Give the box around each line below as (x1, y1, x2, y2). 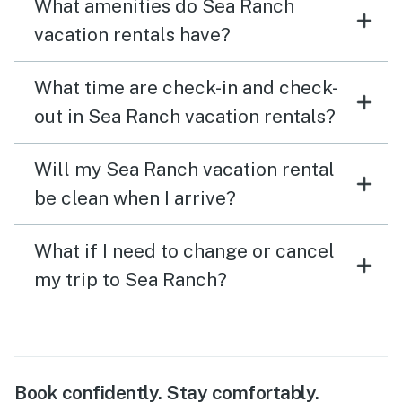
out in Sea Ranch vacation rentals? (34, 105, 336, 128)
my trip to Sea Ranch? (34, 268, 227, 292)
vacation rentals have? (34, 23, 231, 47)
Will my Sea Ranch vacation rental (34, 158, 335, 181)
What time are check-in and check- (34, 76, 338, 100)
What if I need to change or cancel (34, 240, 335, 263)
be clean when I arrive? (34, 187, 236, 210)
